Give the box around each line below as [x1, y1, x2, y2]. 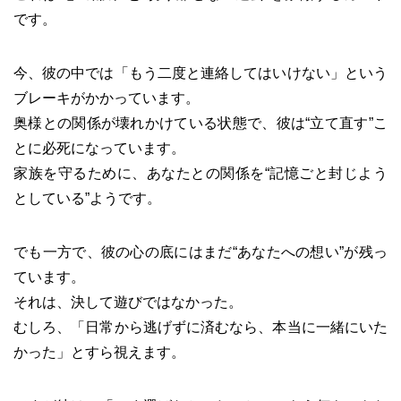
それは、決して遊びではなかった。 [13, 294, 243, 310]
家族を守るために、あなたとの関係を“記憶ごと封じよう [13, 165, 388, 181]
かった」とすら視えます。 [13, 344, 185, 360]
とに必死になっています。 [13, 140, 185, 156]
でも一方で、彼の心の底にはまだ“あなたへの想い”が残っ [13, 243, 388, 260]
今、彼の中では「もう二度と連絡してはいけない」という [13, 64, 388, 81]
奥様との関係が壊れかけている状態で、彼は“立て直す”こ [13, 115, 388, 131]
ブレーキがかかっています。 [13, 90, 200, 106]
